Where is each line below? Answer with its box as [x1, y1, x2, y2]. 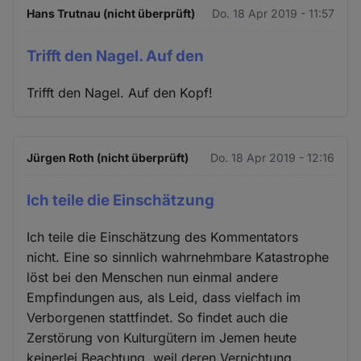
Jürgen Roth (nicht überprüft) [27, 150, 189, 164]
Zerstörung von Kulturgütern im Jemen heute [27, 329, 297, 346]
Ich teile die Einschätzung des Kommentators [27, 228, 299, 245]
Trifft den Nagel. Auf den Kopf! [27, 84, 214, 101]
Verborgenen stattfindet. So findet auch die [27, 309, 288, 326]
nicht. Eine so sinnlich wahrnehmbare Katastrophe [27, 248, 330, 265]
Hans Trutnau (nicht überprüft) [27, 6, 196, 21]
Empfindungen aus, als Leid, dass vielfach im [27, 288, 301, 305]
